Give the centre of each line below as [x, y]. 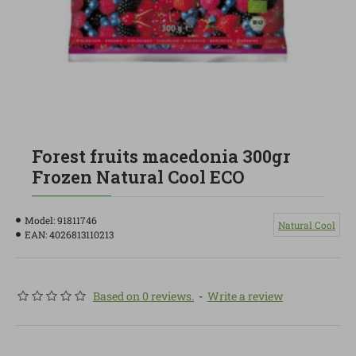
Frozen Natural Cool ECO [138, 177]
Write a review [245, 296]
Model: [40, 220]
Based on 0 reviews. [143, 296]
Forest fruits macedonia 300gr [161, 156]
